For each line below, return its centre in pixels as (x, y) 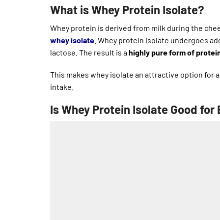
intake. (62, 86)
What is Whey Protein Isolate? (127, 9)
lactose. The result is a (89, 52)
